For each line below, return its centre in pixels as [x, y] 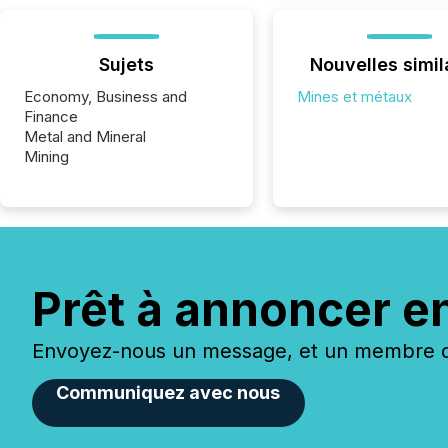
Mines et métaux [354, 96]
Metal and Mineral [85, 136]
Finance [51, 116]
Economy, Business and [105, 96]
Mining [46, 156]
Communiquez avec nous [168, 392]
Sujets [126, 64]
